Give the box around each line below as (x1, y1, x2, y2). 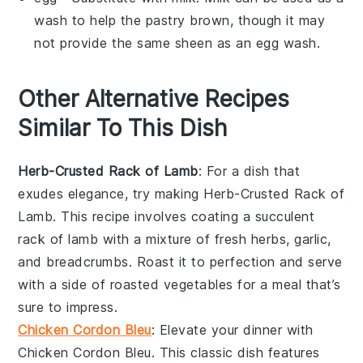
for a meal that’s (233, 275, 341, 293)
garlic (294, 230, 328, 247)
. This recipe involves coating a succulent (53, 207, 315, 224)
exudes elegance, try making (18, 185, 204, 202)
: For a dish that (198, 162, 301, 179)
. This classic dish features (151, 344, 320, 361)
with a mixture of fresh (98, 230, 251, 247)
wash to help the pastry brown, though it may (34, 11, 326, 28)
